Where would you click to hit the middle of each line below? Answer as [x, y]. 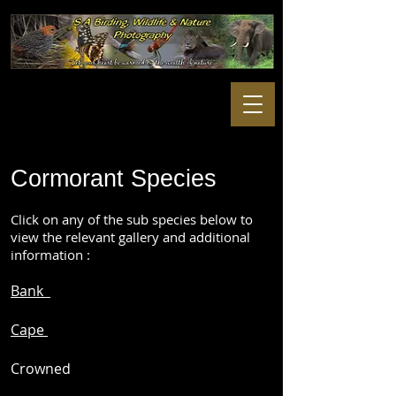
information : [50, 255]
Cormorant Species [114, 179]
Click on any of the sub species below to [132, 219]
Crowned [41, 369]
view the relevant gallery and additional [130, 237]
